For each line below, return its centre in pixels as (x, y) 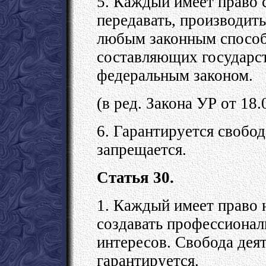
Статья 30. (135, 177)
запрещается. (142, 149)
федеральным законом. (175, 75)
